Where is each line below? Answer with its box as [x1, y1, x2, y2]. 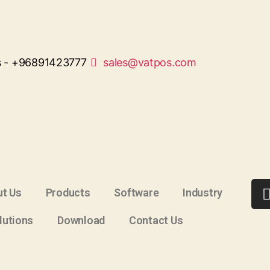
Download [57, 214, 105, 227]
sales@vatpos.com [103, 56, 196, 69]
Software [114, 186, 159, 199]
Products [45, 186, 90, 199]
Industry [183, 186, 223, 199]
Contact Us [129, 214, 183, 227]
